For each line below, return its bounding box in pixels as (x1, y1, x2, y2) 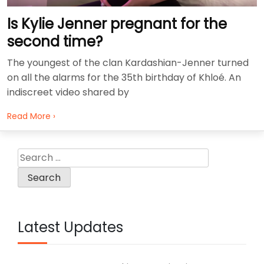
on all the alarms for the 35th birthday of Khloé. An (7, 70, 241, 84)
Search (17, 147, 50, 161)
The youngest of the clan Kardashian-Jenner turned (7, 55, 249, 70)
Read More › (7, 110, 55, 122)
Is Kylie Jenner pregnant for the (7, 14, 227, 34)
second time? (7, 31, 103, 51)
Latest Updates (18, 217, 123, 237)
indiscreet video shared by (7, 85, 129, 99)
